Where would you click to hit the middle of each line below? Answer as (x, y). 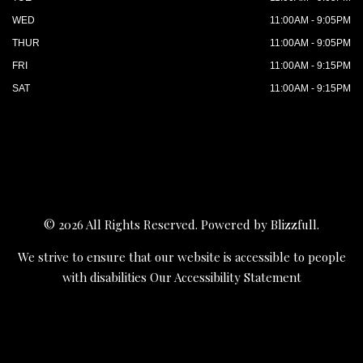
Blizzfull (294, 224)
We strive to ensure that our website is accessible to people (181, 257)
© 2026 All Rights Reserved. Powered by (157, 224)
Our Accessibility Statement (225, 277)
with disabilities (106, 277)
